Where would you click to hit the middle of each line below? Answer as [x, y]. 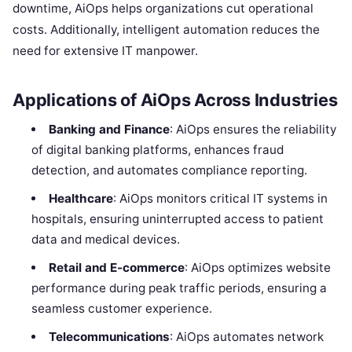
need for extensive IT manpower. [105, 50]
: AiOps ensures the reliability [253, 130]
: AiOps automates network [246, 337]
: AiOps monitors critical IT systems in [220, 199]
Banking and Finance [109, 130]
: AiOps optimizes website [257, 268]
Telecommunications [109, 337]
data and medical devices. [106, 240]
